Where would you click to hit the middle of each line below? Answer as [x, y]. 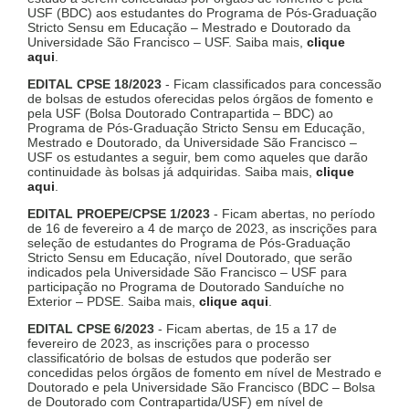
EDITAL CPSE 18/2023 [94, 84]
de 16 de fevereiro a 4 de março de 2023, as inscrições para [202, 229]
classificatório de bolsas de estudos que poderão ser [179, 358]
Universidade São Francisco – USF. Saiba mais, [167, 42]
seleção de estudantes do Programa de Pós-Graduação [189, 243]
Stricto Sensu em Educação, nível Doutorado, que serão [190, 258]
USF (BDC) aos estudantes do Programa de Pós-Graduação [202, 13]
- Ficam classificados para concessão [272, 84]
